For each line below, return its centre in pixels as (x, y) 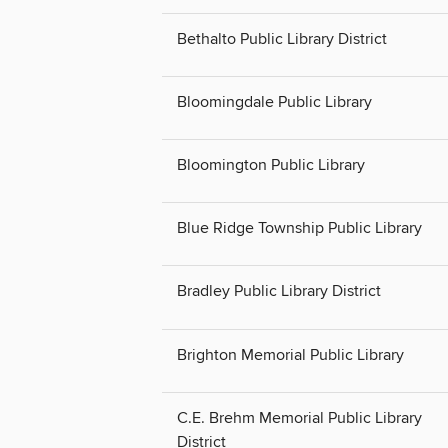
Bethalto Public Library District (282, 39)
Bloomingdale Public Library (274, 102)
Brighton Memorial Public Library (290, 354)
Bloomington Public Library (271, 165)
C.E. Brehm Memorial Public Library (299, 417)
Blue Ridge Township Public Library (299, 228)
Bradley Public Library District (279, 291)
